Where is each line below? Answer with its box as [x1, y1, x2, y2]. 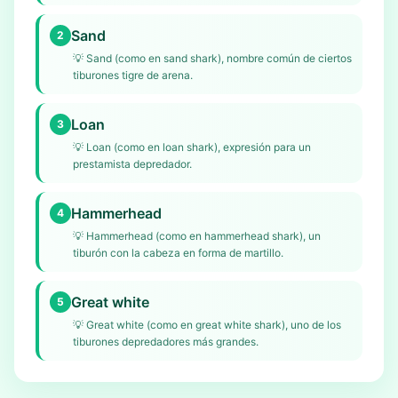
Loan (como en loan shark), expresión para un [86, 140, 311, 154]
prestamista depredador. [73, 157, 192, 171]
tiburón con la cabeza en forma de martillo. [73, 246, 283, 259]
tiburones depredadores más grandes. [73, 335, 259, 348]
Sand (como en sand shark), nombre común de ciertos [86, 52, 352, 65]
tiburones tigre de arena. [73, 68, 193, 82]
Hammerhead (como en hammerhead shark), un [86, 229, 321, 243]
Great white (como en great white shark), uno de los [86, 318, 341, 331]
